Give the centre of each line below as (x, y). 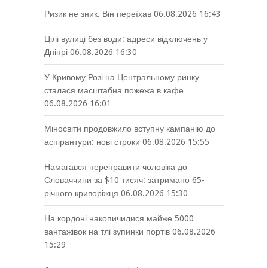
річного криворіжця (81, 194)
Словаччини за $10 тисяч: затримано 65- (124, 180)
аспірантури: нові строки (92, 142)
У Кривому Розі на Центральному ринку (121, 77)
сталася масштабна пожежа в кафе (114, 91)
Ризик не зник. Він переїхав (98, 14)
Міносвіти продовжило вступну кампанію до (130, 129)
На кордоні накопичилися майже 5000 (119, 219)
